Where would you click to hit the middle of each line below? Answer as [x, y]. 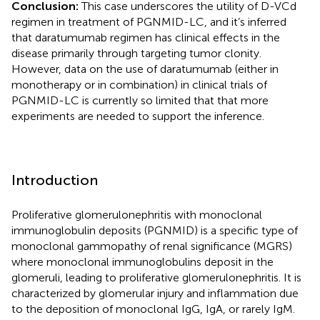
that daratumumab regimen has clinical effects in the [146, 37]
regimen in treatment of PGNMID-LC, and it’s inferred [149, 21]
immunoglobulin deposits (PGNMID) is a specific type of [155, 230]
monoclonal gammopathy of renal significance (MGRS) [152, 246]
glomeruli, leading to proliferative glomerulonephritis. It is [156, 277]
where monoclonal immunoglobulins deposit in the [142, 261]
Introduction [55, 180]
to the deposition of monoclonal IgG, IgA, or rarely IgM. [153, 309]
